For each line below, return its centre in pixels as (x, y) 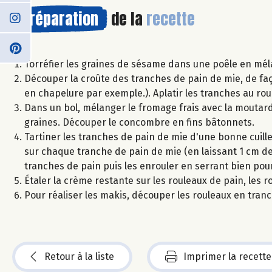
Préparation (60, 19)
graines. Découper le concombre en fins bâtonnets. (139, 122)
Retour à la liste (79, 256)
